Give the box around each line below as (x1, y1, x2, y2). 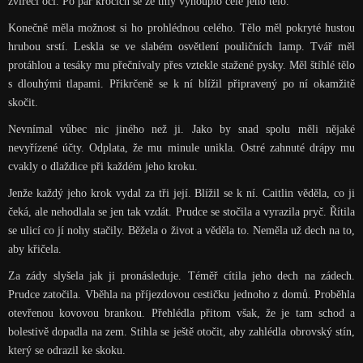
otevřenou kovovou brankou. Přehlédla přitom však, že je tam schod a (7, 307, 356, 319)
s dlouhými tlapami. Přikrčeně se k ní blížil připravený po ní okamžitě (7, 78, 356, 90)
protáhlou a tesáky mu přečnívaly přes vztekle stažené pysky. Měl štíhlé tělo (7, 59, 356, 71)
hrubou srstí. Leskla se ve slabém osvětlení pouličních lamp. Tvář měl (7, 41, 356, 53)
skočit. (7, 96, 38, 109)
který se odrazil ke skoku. (7, 344, 126, 357)
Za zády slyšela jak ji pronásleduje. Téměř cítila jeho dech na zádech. (7, 270, 356, 282)
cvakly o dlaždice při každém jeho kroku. (7, 160, 198, 173)
